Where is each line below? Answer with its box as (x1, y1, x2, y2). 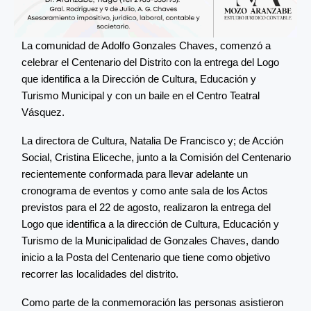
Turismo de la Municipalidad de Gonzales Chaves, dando (22, 234, 279, 246)
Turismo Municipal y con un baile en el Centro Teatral (22, 89, 260, 101)
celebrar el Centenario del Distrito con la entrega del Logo (22, 56, 279, 68)
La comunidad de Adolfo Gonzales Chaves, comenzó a (22, 39, 271, 51)
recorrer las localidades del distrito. (22, 267, 178, 280)
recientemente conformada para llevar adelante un (22, 167, 248, 180)
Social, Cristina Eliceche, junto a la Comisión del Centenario (22, 151, 291, 163)
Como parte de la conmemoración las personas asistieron (22, 296, 283, 308)
